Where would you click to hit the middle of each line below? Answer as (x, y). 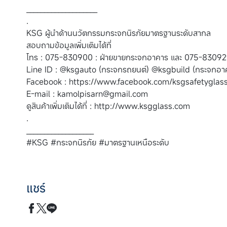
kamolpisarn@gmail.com (103, 94)
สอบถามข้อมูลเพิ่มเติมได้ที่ (69, 45)
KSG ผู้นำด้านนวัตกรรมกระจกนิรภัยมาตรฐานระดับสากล (119, 33)
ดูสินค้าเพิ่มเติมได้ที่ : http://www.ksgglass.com (108, 106)
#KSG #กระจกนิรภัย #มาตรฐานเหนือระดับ (98, 143)
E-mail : (42, 94)
